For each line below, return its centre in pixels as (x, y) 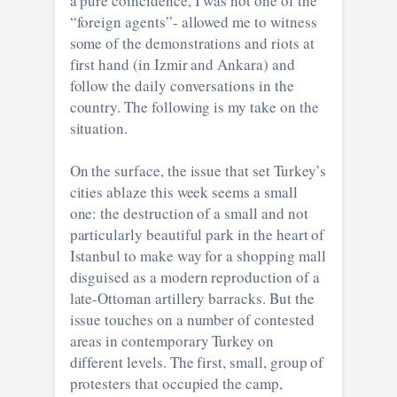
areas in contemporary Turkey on (171, 340)
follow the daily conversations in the (182, 85)
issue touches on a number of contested (192, 319)
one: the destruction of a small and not (189, 213)
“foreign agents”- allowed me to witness (193, 21)
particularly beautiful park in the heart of (197, 234)
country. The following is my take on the (194, 106)
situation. (99, 128)
